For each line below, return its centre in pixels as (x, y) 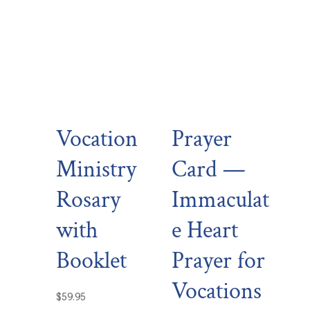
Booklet (91, 261)
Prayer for (219, 261)
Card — (209, 169)
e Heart (205, 230)
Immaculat (221, 200)
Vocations (217, 291)
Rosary (88, 200)
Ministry (96, 169)
